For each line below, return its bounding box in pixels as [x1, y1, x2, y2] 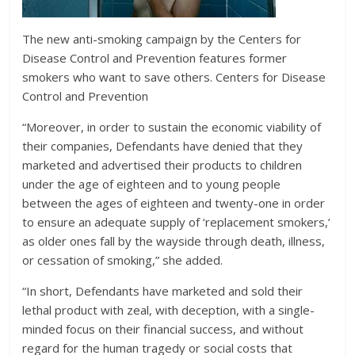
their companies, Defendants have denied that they [22, 138, 303, 154]
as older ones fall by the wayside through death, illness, [22, 233, 326, 249]
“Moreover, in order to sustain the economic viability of [22, 119, 322, 135]
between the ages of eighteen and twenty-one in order [22, 195, 326, 211]
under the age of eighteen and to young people [22, 176, 281, 192]
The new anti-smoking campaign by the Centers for [22, 31, 302, 47]
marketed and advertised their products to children [22, 157, 303, 173]
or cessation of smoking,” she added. [22, 252, 223, 268]
